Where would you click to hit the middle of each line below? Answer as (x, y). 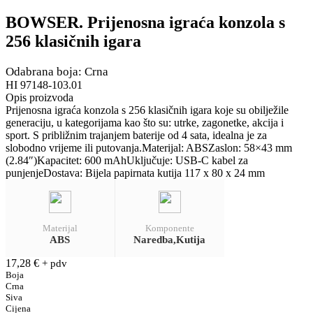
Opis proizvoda (39, 97)
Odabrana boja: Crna (57, 71)
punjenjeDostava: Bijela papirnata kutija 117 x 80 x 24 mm (135, 173)
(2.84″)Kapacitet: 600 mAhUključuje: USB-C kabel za (127, 160)
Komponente (169, 228)
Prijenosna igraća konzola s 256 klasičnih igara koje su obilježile (147, 110)
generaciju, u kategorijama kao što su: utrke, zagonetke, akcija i (145, 122)
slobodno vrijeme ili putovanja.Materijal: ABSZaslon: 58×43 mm (149, 147)
